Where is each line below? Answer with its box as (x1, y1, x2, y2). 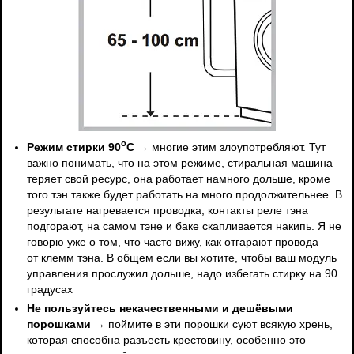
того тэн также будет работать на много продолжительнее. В (27, 187, 343, 201)
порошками (27, 317, 92, 330)
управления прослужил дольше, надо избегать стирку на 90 (27, 266, 338, 280)
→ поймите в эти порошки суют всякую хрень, (91, 317, 333, 330)
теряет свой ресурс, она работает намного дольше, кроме (27, 171, 331, 185)
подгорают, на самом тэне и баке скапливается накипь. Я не (27, 219, 342, 232)
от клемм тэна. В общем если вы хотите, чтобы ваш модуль (27, 250, 337, 264)
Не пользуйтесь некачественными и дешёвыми (27, 301, 294, 314)
